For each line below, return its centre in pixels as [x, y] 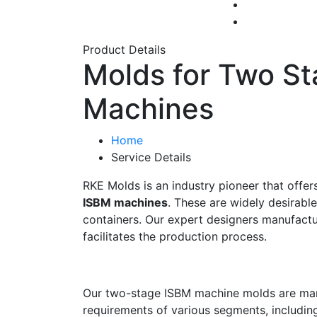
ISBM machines [125, 202]
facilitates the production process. [175, 236]
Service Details [151, 157]
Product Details [124, 50]
